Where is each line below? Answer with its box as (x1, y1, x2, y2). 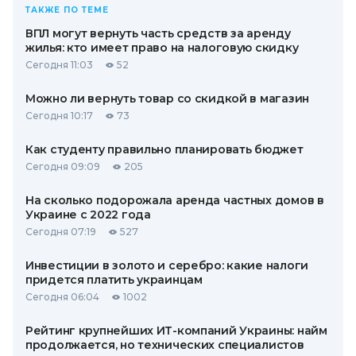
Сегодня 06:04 (25, 290, 99, 303)
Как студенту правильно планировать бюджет (25, 141, 304, 157)
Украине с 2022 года (25, 207, 151, 222)
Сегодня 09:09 (25, 160, 100, 172)
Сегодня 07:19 (25, 225, 96, 238)
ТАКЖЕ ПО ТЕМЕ (25, 4, 109, 15)
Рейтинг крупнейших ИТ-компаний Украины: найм (25, 323, 327, 338)
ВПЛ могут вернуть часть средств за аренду (25, 25, 291, 41)
